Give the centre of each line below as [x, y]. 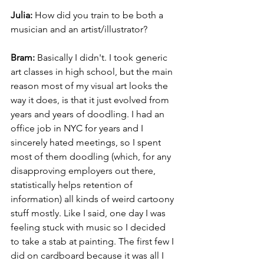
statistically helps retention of [73, 185]
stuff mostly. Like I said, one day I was [89, 213]
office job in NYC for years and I [78, 128]
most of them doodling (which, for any [92, 157]
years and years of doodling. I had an [89, 114]
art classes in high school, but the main [93, 72]
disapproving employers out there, [84, 171]
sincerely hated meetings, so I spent [87, 143]
